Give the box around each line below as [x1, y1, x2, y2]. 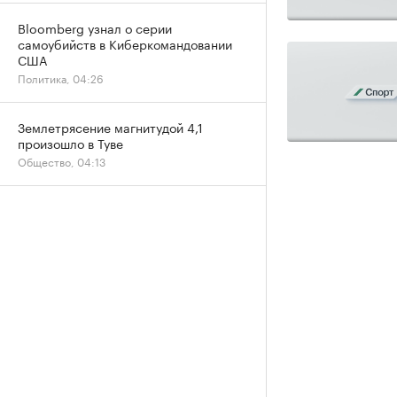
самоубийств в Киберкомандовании [18, 34, 232, 53]
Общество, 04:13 [18, 152, 105, 169]
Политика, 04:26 [18, 69, 104, 86]
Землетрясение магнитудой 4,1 [18, 117, 203, 136]
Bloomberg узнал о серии [18, 18, 172, 37]
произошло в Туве [18, 133, 123, 152]
